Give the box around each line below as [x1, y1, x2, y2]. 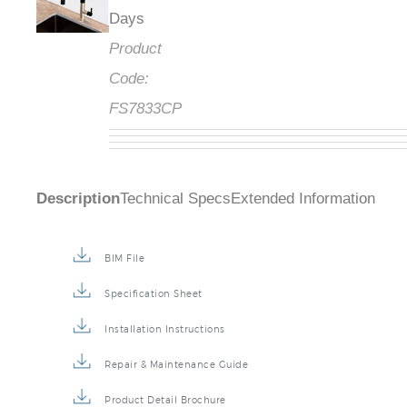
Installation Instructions [104, 323, 225, 335]
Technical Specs [120, 190, 231, 208]
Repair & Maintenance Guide [104, 359, 248, 371]
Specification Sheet [104, 288, 203, 300]
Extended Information [231, 190, 375, 208]
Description [36, 190, 120, 208]
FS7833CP [109, 100, 182, 118]
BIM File [104, 253, 144, 264]
